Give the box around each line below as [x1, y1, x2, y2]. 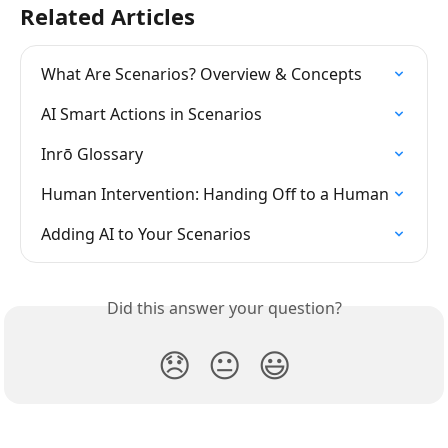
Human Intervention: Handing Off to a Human [41, 183, 389, 206]
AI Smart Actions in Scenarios [41, 103, 262, 126]
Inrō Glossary [41, 143, 143, 166]
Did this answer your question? [106, 297, 342, 320]
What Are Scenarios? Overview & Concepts [41, 63, 362, 86]
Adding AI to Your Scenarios [41, 223, 251, 246]
